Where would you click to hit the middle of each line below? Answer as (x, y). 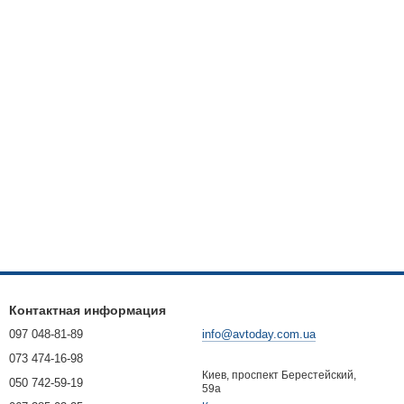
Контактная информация (87, 310)
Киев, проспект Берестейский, (279, 375)
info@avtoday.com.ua (259, 334)
